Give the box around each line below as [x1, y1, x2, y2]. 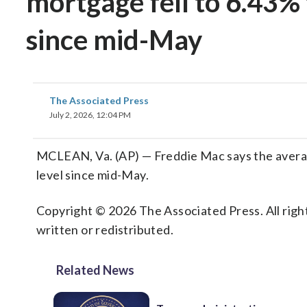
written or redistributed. [36, 222, 173, 237]
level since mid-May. [36, 167, 149, 182]
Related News [56, 262, 134, 278]
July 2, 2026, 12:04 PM [49, 110, 131, 120]
